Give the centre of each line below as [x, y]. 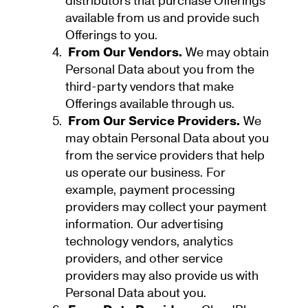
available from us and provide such [162, 18]
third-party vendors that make [150, 87]
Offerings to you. [113, 35]
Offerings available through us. [152, 104]
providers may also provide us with [162, 276]
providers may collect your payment [166, 207]
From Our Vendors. [127, 52]
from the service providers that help [165, 155]
